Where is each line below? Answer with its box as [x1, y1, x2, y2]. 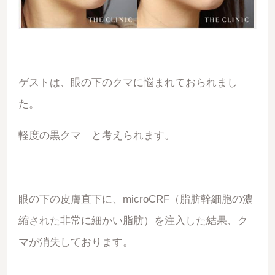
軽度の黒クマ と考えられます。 [18, 130, 175, 142]
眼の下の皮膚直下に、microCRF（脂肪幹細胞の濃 [18, 193, 253, 205]
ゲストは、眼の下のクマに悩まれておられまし [18, 76, 238, 88]
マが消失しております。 [18, 236, 133, 248]
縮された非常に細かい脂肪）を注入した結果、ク [18, 214, 248, 227]
